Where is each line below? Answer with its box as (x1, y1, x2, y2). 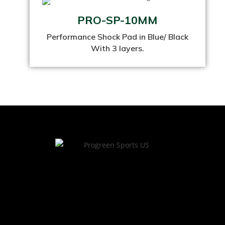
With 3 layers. (91, 43, 145, 53)
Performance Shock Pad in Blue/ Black (47, 31, 189, 42)
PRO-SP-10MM (77, 13, 158, 27)
